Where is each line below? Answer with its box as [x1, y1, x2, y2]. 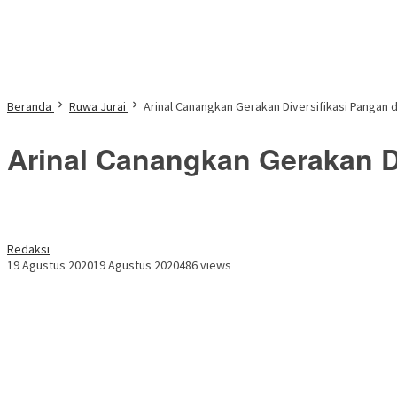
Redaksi [7, 241, 50, 258]
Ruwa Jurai [69, 98, 126, 114]
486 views [179, 257, 231, 274]
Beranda [7, 98, 51, 114]
